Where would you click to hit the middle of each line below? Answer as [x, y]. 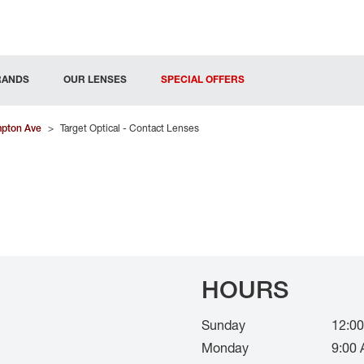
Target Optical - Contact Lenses [130, 128]
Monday [225, 348]
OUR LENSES [95, 79]
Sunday [223, 325]
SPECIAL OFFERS [203, 79]
